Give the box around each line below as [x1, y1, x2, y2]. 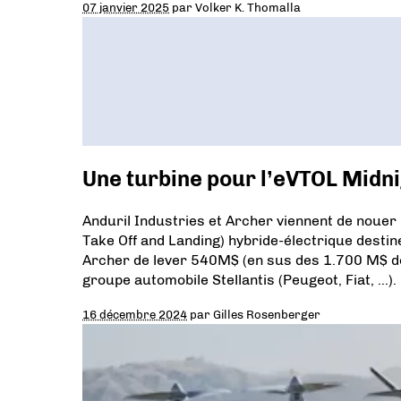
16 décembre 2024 [82, 307, 187, 322]
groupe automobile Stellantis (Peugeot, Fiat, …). [82, 271, 397, 289]
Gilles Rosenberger [213, 307, 320, 322]
